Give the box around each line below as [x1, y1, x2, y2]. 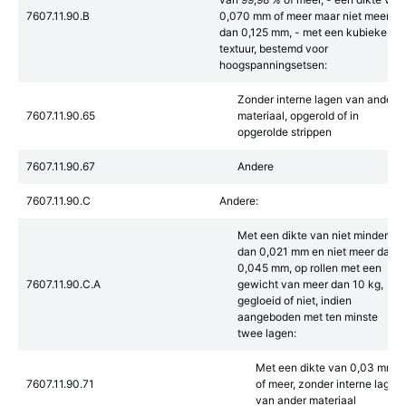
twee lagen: [237, 326, 296, 340]
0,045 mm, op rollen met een [237, 261, 382, 275]
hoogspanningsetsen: [219, 58, 327, 72]
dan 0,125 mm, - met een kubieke [219, 25, 387, 39]
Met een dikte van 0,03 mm [256, 361, 395, 374]
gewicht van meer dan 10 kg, [237, 277, 383, 291]
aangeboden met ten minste [237, 310, 378, 324]
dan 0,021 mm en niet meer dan [237, 245, 396, 258]
